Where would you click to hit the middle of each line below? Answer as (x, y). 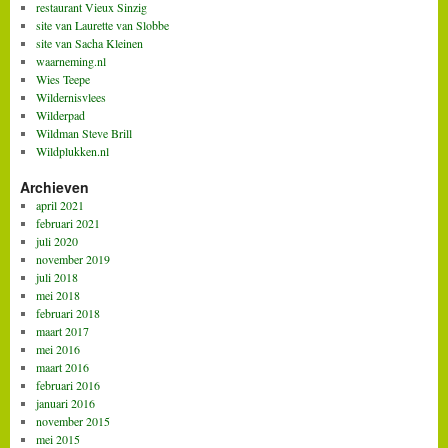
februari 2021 (67, 222)
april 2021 (59, 204)
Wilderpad (60, 114)
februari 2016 (67, 384)
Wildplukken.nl (72, 150)
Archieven (54, 186)
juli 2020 (56, 240)
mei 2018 (57, 294)
